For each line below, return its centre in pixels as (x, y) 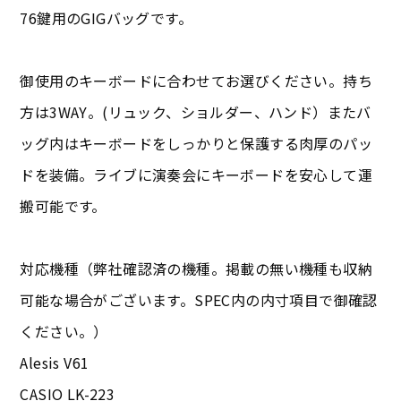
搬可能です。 (63, 206)
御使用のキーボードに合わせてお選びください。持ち (196, 81)
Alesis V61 (55, 363)
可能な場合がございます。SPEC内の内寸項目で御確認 (199, 300)
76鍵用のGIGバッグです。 (107, 18)
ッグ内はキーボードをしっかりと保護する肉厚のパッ (196, 144)
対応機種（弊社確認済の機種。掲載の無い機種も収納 (196, 269)
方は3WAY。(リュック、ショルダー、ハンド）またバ (196, 112)
